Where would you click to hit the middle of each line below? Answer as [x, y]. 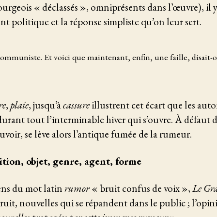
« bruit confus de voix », [142, 188]
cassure [76, 105]
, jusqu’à [46, 105]
